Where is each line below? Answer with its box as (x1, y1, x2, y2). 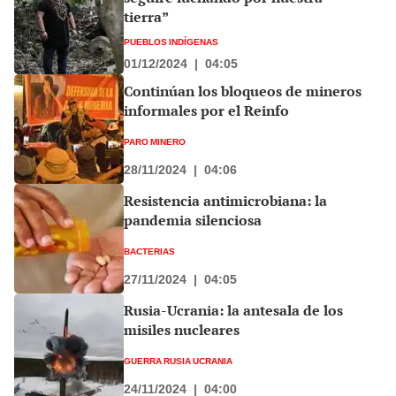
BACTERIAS (124, 243, 175, 258)
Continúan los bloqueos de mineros (124, 80, 362, 101)
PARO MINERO (124, 133, 186, 148)
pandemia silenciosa (124, 209, 262, 230)
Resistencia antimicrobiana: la (124, 190, 327, 210)
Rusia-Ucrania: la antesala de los (124, 300, 343, 320)
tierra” (124, 7, 169, 27)
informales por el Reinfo (124, 100, 289, 120)
